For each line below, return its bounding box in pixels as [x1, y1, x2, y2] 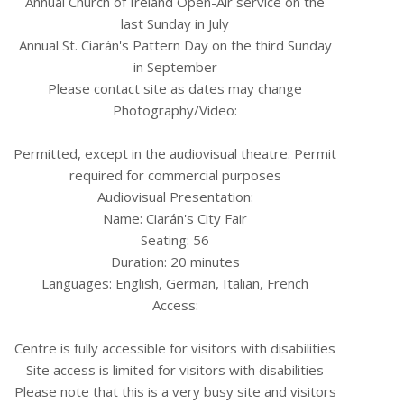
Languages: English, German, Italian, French [41, 274, 308, 292]
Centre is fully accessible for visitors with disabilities [14, 339, 335, 357]
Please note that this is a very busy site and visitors [14, 382, 336, 400]
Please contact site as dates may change [48, 79, 302, 97]
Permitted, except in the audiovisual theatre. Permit [14, 144, 336, 162]
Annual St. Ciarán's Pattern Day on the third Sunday [18, 36, 332, 54]
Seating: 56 [141, 231, 209, 249]
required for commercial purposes [69, 166, 281, 184]
